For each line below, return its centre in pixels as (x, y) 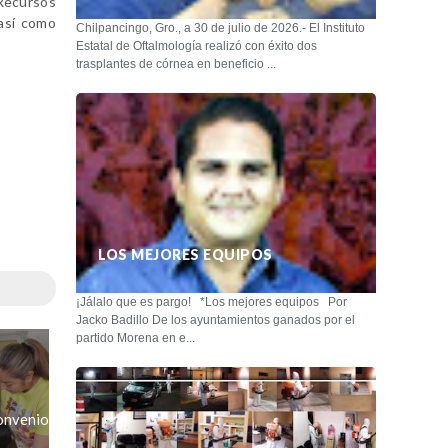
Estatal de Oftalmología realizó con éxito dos (196, 45)
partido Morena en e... (135, 337)
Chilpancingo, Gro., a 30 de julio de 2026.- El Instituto (220, 27)
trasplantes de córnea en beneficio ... (176, 63)
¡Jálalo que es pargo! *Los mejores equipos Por (211, 301)
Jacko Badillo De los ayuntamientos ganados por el (215, 319)
